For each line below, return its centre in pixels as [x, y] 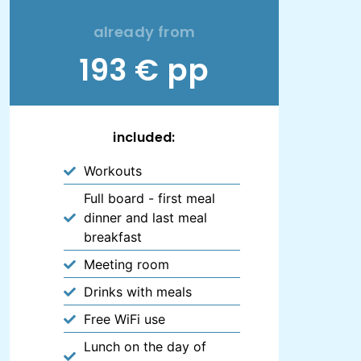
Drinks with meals [138, 292]
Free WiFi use [125, 320]
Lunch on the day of [145, 347]
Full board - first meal [150, 199]
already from [144, 32]
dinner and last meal [146, 218]
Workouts [113, 171]
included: [144, 138]
